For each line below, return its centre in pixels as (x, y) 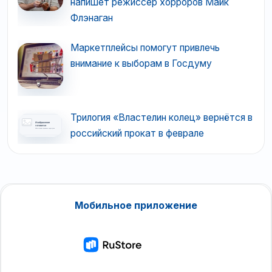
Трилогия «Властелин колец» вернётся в (161, 118)
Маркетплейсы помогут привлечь (145, 48)
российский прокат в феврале (137, 134)
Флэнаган (91, 18)
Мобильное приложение (136, 205)
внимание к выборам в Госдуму (141, 64)
